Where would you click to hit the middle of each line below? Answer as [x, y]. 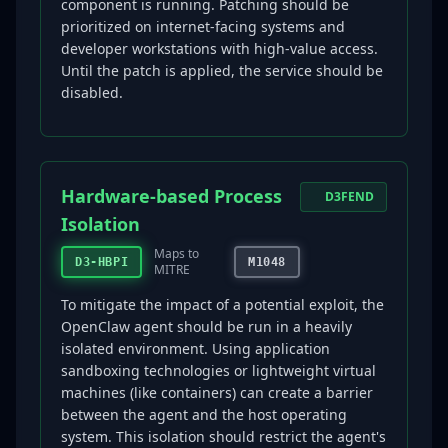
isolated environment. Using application [195, 348]
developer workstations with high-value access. [219, 48]
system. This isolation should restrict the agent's [223, 436]
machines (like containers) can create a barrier [217, 392]
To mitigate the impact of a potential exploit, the [222, 304]
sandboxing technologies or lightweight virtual [218, 370]
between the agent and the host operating [204, 414]
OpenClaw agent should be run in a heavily [206, 326]
